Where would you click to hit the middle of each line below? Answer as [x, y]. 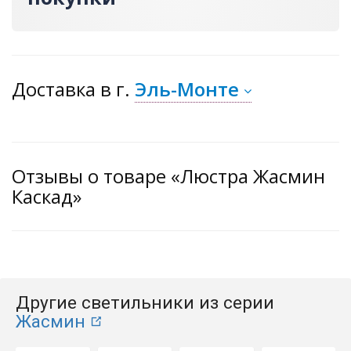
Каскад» [47, 197]
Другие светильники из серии [145, 303]
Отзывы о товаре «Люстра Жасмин [168, 176]
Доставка [56, 89]
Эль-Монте [187, 89]
